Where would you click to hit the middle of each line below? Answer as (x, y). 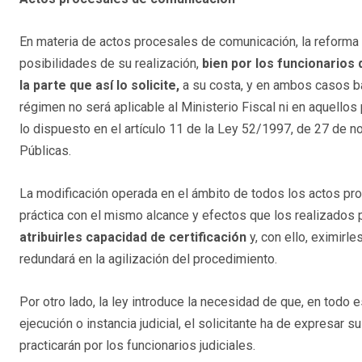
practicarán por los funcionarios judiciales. (137, 346)
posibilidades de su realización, (111, 64)
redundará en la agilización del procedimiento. (148, 259)
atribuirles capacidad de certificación (133, 238)
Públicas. (45, 151)
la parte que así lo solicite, (101, 86)
